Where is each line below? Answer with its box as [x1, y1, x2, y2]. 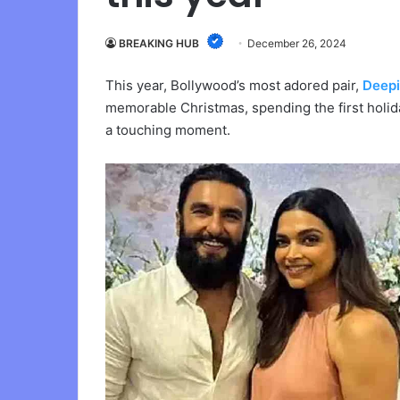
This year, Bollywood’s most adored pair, [105, 77, 362, 94]
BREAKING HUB [119, 37, 199, 51]
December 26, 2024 [247, 37, 346, 51]
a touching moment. [105, 121, 230, 138]
